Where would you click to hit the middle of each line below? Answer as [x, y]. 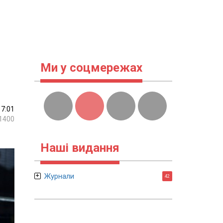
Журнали [59, 176]
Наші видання [80, 148]
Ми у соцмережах [91, 68]
